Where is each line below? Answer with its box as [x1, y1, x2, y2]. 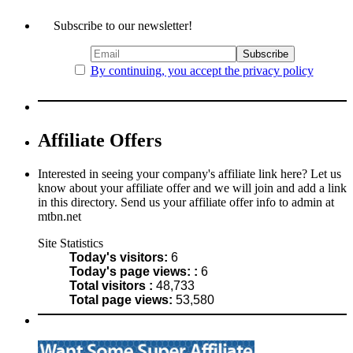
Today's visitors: [69, 250, 171, 264]
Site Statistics [38, 236, 103, 250]
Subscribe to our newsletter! [54, 18, 192, 32]
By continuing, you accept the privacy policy [90, 63, 314, 77]
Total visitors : [69, 278, 156, 292]
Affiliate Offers [38, 129, 162, 150]
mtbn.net [38, 209, 81, 223]
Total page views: [69, 292, 176, 307]
